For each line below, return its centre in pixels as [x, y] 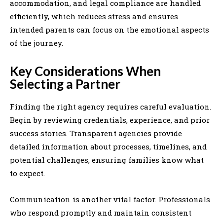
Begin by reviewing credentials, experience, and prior [110, 120]
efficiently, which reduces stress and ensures [94, 16]
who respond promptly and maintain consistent [101, 212]
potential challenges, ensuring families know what [107, 160]
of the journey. [37, 43]
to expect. [27, 173]
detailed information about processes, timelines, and [108, 146]
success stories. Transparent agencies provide [96, 133]
